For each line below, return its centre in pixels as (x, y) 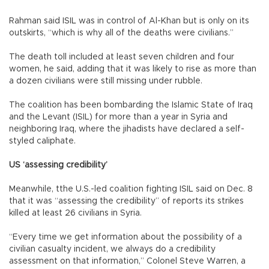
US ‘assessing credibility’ (58, 165)
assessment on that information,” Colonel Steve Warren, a (127, 261)
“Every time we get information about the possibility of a (125, 237)
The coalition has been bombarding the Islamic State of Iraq (131, 105)
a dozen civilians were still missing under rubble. (106, 81)
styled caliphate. (42, 141)
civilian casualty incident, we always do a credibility (112, 249)
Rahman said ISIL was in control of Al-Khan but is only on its (129, 21)
